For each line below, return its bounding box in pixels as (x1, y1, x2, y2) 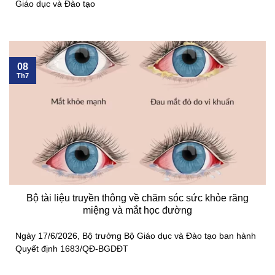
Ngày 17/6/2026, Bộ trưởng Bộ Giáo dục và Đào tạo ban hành (15, 231, 256, 241)
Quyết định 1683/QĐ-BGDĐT (15, 244, 128, 254)
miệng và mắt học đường (83, 204, 192, 215)
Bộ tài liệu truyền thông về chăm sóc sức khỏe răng (26, 192, 249, 203)
